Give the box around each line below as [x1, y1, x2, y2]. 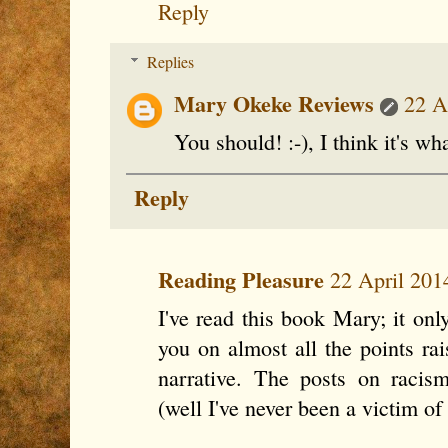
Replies [146, 51, 194, 73]
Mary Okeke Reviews [174, 87, 374, 121]
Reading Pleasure [158, 263, 324, 297]
